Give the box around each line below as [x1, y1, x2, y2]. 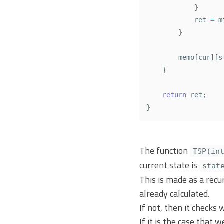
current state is [139, 158, 199, 172]
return [162, 91, 186, 99]
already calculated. [139, 187, 209, 201]
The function [139, 144, 190, 158]
